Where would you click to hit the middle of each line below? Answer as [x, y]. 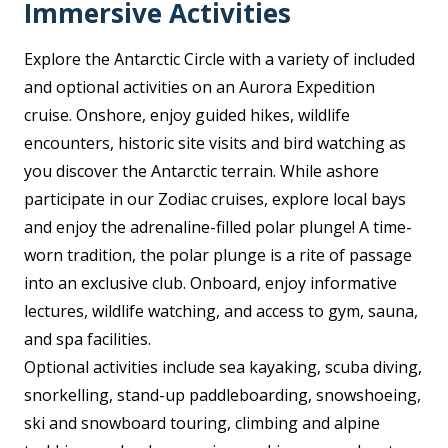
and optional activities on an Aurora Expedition [199, 87]
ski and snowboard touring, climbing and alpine [202, 423]
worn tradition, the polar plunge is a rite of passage [218, 255]
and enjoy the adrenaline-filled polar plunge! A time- [218, 227]
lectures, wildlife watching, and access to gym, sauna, [221, 311]
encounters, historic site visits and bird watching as [215, 143]
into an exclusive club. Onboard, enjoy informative [210, 283]
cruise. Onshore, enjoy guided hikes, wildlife [187, 115]
